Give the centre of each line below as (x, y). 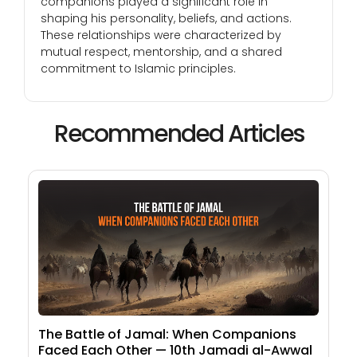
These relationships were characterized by (161, 35)
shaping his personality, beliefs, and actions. (166, 19)
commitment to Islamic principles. (138, 69)
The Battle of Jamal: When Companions (167, 335)
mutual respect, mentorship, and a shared (161, 52)
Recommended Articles (178, 134)
